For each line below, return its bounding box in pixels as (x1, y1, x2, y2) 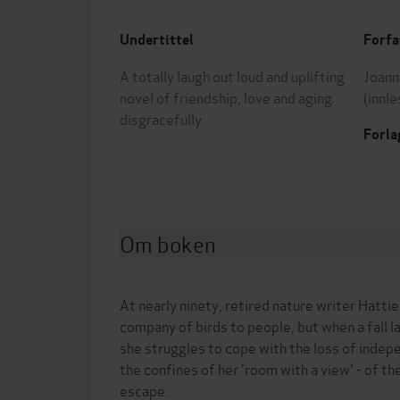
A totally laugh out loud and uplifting (120, 65, 345, 86)
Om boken (120, 228, 216, 259)
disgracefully (120, 108, 202, 129)
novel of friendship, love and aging (120, 87, 332, 107)
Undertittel (120, 30, 194, 49)
